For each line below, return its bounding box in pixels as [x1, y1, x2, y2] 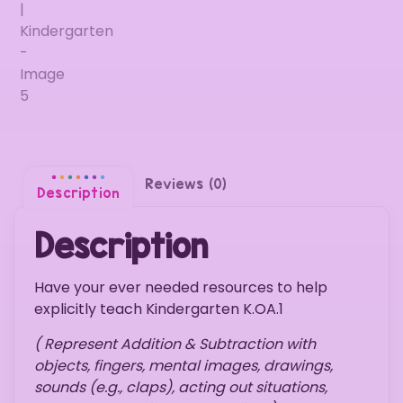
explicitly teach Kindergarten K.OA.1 [34, 299, 283, 320]
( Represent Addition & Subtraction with [34, 333, 316, 354]
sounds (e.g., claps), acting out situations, [34, 376, 327, 398]
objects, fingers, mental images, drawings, [34, 354, 333, 376]
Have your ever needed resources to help [34, 277, 327, 299]
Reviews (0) [145, 176, 228, 193]
